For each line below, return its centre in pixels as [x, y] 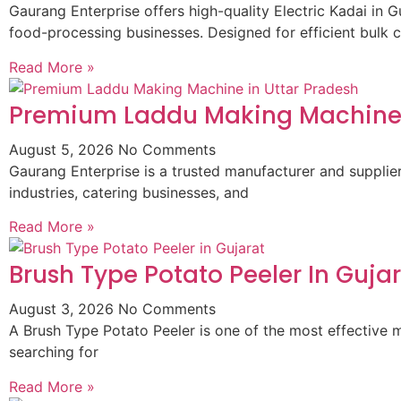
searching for [54, 352]
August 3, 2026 [64, 309]
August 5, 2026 [64, 149]
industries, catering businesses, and [129, 192]
